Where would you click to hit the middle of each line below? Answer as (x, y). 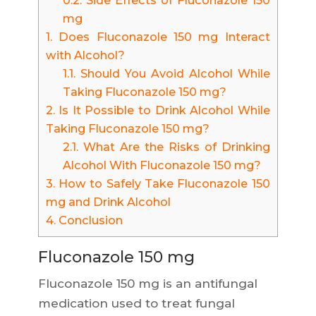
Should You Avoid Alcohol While (172, 74)
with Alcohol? (85, 55)
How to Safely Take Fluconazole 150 (162, 184)
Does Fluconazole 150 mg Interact (161, 37)
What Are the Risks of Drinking (174, 147)
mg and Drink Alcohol (108, 202)
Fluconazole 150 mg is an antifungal (147, 284)
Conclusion (89, 220)
